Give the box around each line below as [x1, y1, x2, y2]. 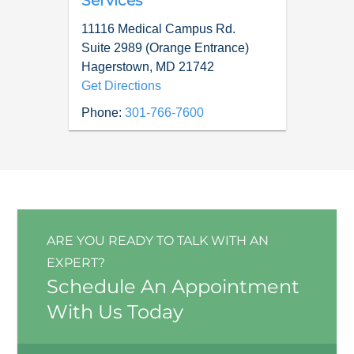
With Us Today [46, 299, 183, 323]
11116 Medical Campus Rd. [81, 21, 235, 36]
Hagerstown [81, 59, 149, 73]
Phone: [81, 105, 122, 119]
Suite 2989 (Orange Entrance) [81, 40, 249, 55]
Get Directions [81, 78, 161, 92]
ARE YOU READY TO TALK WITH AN [46, 232, 269, 248]
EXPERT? [46, 254, 105, 270]
